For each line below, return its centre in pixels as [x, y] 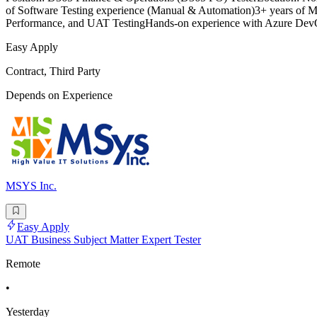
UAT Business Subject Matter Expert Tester [103, 240]
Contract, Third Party [53, 71]
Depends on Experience [59, 95]
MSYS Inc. [31, 185]
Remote [23, 264]
